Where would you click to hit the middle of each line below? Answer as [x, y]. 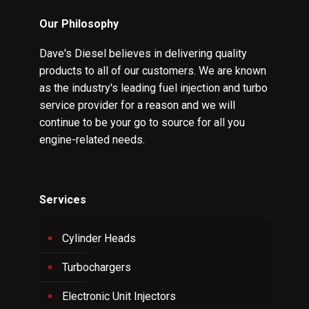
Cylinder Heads [99, 238]
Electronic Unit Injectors [119, 296]
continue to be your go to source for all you [142, 122]
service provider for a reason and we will [137, 105]
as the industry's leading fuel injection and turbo [153, 88]
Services [63, 199]
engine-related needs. [92, 139]
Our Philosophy [79, 23]
